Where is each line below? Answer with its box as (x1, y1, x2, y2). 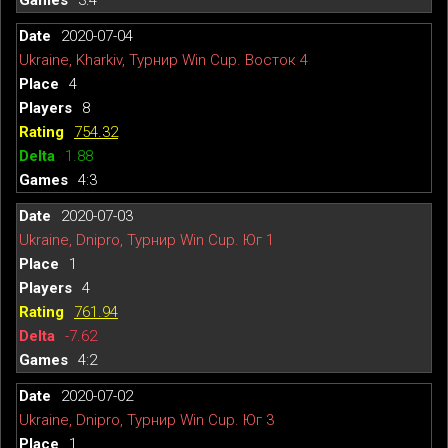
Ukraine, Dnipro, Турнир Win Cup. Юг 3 (19, 410, 274, 429)
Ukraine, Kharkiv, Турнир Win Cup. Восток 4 (19, 50, 308, 69)
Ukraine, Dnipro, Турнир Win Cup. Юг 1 (19, 230, 274, 249)
